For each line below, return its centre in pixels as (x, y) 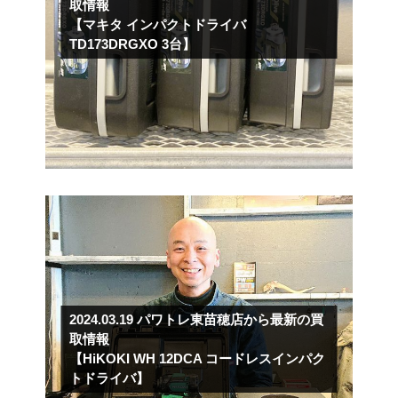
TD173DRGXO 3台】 (133, 44)
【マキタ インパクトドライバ (158, 24)
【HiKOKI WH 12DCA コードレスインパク (198, 358)
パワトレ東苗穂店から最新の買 (231, 319)
